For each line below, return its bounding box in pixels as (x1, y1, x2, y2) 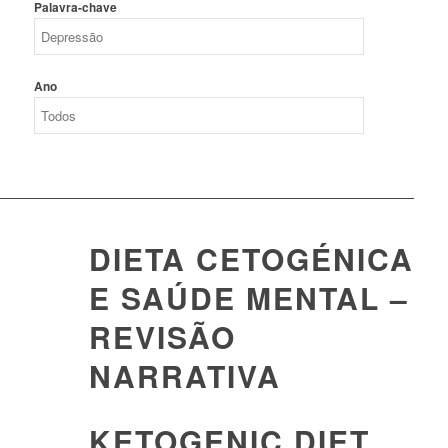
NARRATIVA (88, 354, 281, 397)
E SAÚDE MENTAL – (88, 276, 409, 319)
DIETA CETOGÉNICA (88, 237, 414, 280)
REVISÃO (88, 315, 236, 358)
